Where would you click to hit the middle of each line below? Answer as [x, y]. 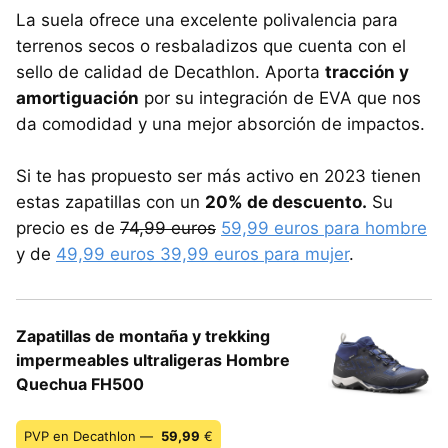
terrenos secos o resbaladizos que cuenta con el [211, 46]
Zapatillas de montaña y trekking [143, 336]
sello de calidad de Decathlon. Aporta [170, 72]
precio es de [68, 228]
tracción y [367, 72]
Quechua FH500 [80, 384]
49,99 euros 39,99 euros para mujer [202, 254]
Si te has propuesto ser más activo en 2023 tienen [218, 176]
